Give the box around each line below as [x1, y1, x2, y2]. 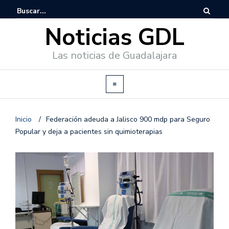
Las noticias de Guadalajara [52, 49, 177, 62]
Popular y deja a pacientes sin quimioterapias [15, 127, 163, 136]
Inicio [15, 114, 34, 124]
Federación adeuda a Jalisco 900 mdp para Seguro [46, 114, 210, 124]
